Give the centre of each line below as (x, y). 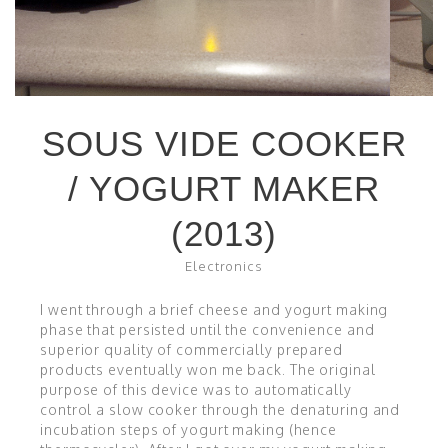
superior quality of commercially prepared (191, 349)
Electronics (224, 265)
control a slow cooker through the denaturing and (220, 409)
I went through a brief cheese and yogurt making (214, 309)
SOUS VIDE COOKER (224, 143)
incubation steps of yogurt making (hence (189, 429)
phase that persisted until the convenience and (207, 329)
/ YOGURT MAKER (224, 188)
